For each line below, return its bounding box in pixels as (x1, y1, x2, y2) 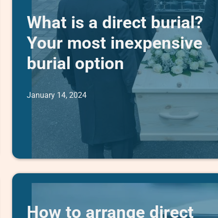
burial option (27, 53, 125, 74)
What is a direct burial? (27, 12, 203, 33)
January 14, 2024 (27, 90, 87, 100)
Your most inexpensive (27, 33, 203, 54)
